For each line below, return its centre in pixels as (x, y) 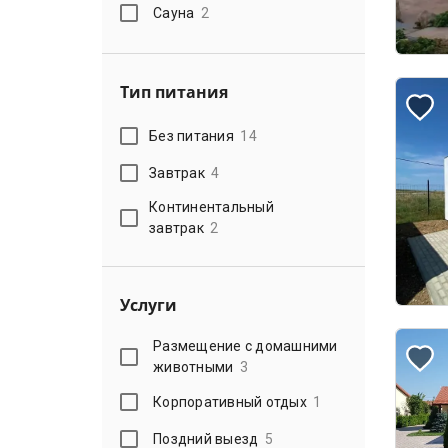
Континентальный (211, 207)
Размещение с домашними (245, 346)
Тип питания (174, 92)
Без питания (191, 135)
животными (193, 367)
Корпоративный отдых (230, 401)
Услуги (148, 305)
